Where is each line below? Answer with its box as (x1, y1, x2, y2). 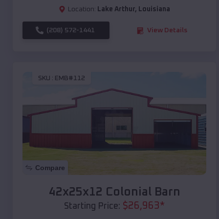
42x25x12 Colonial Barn (48, 186, 180, 198)
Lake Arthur (97, 6, 135, 13)
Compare (35, 164, 65, 172)
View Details (147, 27, 187, 34)
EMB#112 (55, 74, 85, 82)
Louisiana (138, 6, 170, 13)
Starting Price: (64, 202, 120, 211)
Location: (68, 6, 96, 13)
